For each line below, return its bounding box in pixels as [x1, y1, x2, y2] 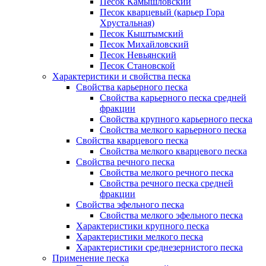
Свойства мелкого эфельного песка [100, 210, 243, 220]
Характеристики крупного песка [76, 221, 209, 231]
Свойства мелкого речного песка [100, 167, 233, 178]
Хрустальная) [100, 18, 154, 28]
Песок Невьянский [100, 50, 176, 60]
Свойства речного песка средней [100, 178, 233, 188]
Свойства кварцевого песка [76, 135, 188, 145]
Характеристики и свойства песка [52, 71, 191, 81]
